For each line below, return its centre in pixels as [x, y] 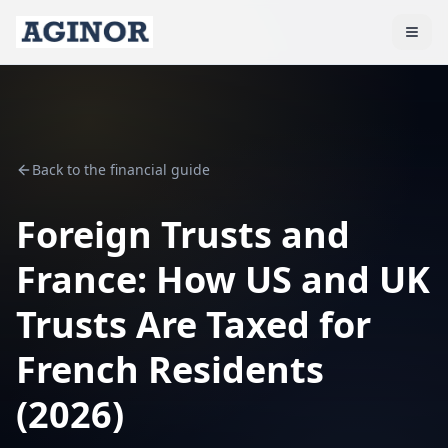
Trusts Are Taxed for [193, 324]
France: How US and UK [223, 279]
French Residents [170, 369]
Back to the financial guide [121, 169]
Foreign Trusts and [183, 234]
